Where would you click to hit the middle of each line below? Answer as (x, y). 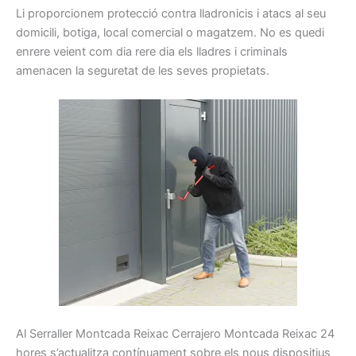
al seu (310, 14)
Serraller (51, 334)
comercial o (162, 33)
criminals (264, 52)
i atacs (274, 14)
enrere (33, 52)
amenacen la (50, 71)
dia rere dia (145, 52)
